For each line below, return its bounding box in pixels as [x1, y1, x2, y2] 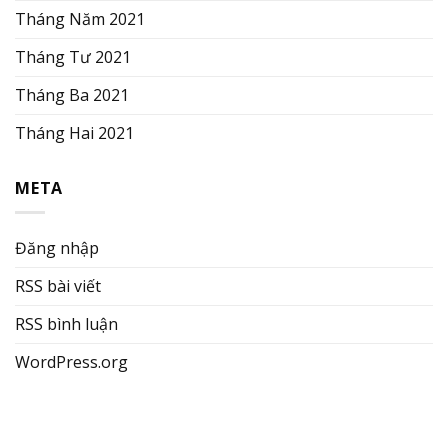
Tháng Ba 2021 [15, 83, 129, 106]
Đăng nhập [15, 237, 99, 260]
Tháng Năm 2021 [15, 7, 145, 30]
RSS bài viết [15, 275, 101, 298]
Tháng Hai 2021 [15, 121, 134, 144]
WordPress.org [15, 351, 128, 374]
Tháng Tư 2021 [15, 45, 131, 68]
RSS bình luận [15, 313, 118, 336]
